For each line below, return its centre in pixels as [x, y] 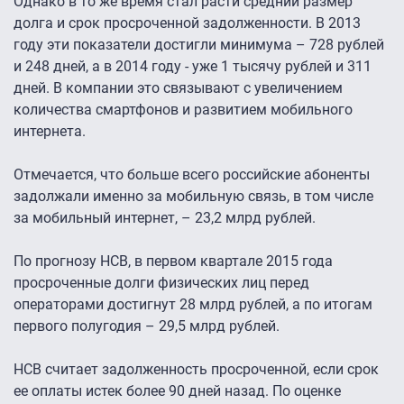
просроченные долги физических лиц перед [161, 283]
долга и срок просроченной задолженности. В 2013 [187, 23]
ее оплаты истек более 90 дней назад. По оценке [177, 391]
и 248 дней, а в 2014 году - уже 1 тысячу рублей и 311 [193, 67]
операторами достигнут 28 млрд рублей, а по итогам [193, 305]
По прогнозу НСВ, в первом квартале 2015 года [173, 262]
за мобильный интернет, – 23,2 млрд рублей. [165, 218]
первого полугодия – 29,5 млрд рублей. [147, 326]
